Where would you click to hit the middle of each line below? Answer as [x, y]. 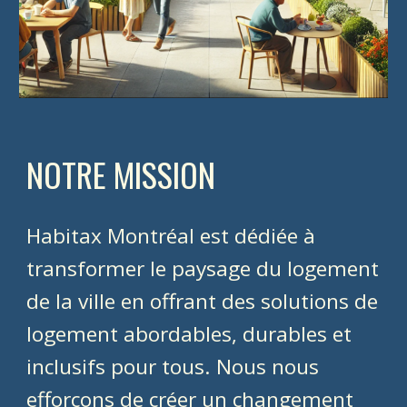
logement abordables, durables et [189, 333]
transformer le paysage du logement [203, 268]
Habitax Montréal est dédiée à [171, 235]
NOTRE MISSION [121, 174]
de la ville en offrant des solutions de [203, 301]
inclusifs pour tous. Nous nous [173, 366]
